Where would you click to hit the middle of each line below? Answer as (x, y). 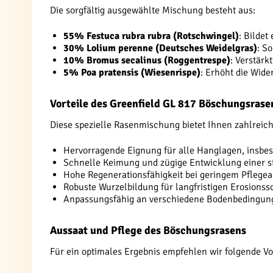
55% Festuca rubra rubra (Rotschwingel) (151, 36)
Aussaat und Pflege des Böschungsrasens (148, 230)
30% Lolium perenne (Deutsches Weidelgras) (160, 48)
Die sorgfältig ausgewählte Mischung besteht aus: (153, 10)
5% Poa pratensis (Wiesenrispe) (132, 73)
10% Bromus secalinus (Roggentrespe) (147, 60)
